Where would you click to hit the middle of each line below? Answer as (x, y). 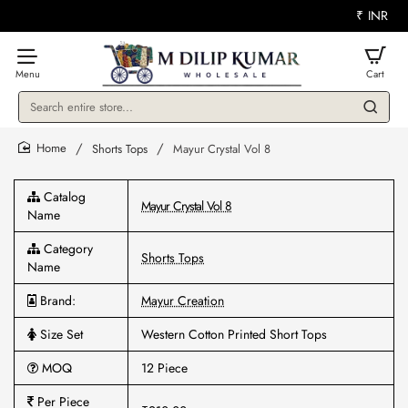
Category (66, 249)
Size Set (60, 334)
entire (35, 131)
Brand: (56, 301)
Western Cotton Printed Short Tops (234, 334)
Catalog (63, 197)
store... (39, 148)
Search (38, 114)
